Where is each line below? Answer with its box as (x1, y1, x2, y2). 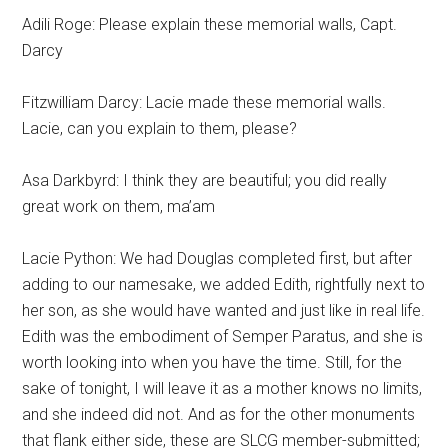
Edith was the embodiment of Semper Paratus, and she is (22, 327, 424, 346)
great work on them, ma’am (22, 197, 216, 216)
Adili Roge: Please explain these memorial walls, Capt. (22, 15, 398, 34)
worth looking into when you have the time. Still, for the (22, 353, 403, 372)
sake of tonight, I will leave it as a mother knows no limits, (22, 379, 423, 398)
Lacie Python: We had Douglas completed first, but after (22, 249, 413, 268)
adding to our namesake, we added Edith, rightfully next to (22, 275, 426, 294)
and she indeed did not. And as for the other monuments (22, 405, 416, 424)
